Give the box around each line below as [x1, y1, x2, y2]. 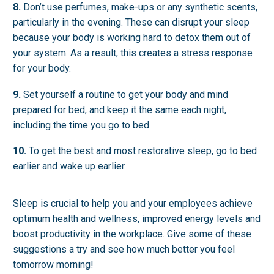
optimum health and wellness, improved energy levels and [13, 212, 261, 224]
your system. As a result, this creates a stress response [13, 47, 253, 59]
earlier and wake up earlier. [13, 160, 126, 172]
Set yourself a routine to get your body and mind [21, 88, 228, 100]
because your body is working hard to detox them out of [13, 32, 251, 44]
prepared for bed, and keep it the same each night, [13, 103, 226, 116]
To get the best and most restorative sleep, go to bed [26, 145, 257, 157]
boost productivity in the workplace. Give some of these [13, 228, 251, 240]
